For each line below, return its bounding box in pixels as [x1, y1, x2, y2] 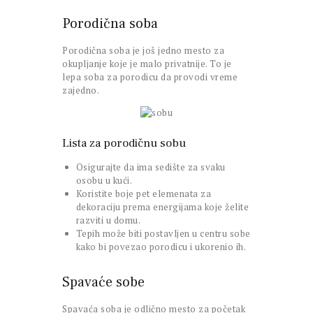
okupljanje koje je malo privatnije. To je [62, 57, 232, 71]
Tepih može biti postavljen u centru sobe [75, 227, 251, 240]
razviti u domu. [75, 214, 140, 227]
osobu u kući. [75, 174, 132, 187]
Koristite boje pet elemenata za [75, 187, 211, 201]
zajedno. [62, 84, 99, 97]
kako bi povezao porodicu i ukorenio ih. [75, 240, 246, 254]
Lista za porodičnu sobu [62, 136, 186, 152]
